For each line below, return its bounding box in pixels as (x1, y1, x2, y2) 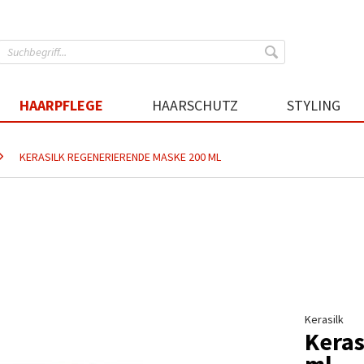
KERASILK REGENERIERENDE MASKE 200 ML (19, 149, 221, 164)
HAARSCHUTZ (152, 96, 238, 115)
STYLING (287, 96, 340, 115)
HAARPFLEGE (19, 96, 103, 115)
